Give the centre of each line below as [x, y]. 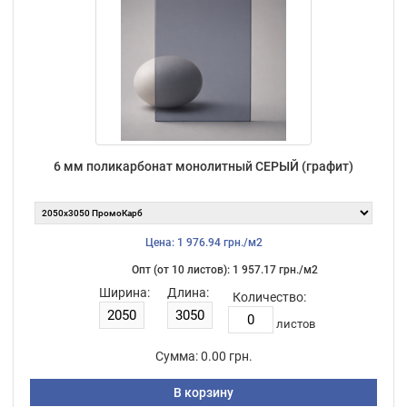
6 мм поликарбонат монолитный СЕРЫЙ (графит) [203, 166]
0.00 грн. [226, 356]
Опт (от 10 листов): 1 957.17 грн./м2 [224, 269]
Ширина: [124, 292]
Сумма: [176, 356]
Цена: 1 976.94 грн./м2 [203, 242]
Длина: [188, 292]
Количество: [269, 297]
